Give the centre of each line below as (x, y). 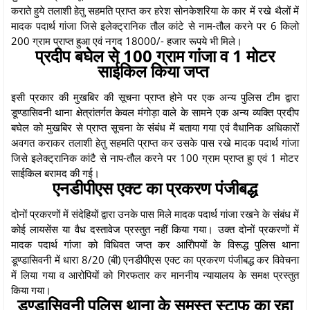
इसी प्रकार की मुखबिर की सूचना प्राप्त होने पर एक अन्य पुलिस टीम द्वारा (155, 97)
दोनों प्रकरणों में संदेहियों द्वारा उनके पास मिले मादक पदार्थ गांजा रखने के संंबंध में (155, 213)
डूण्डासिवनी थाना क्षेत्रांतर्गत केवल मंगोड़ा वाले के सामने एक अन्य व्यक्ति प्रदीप (155, 112)
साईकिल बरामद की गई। (57, 173)
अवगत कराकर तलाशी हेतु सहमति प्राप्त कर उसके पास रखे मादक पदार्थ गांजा (155, 142)
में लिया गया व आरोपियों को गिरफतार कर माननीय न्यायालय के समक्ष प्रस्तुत (155, 274)
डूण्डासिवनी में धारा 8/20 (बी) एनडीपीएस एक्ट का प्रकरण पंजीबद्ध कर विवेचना (155, 259)
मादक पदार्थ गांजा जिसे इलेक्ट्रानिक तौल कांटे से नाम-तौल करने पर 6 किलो (155, 25)
